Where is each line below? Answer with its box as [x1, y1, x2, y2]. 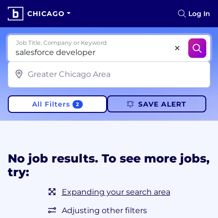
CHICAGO [27, 9, 65, 18]
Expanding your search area [61, 187, 170, 197]
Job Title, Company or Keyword [16, 39, 107, 46]
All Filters [32, 99, 71, 109]
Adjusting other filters [61, 205, 147, 215]
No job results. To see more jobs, [8, 151, 210, 165]
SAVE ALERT [138, 99, 186, 109]
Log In [188, 9, 210, 18]
